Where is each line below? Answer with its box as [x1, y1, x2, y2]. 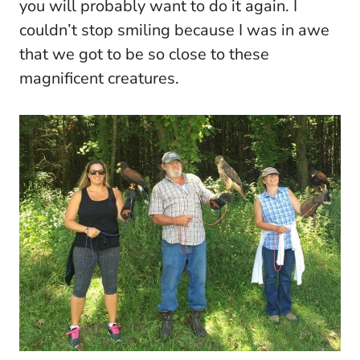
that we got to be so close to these [19, 43, 269, 65]
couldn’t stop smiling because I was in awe [19, 18, 329, 41]
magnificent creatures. [19, 67, 179, 89]
